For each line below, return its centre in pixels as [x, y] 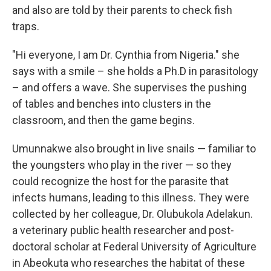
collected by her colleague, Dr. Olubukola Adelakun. [132, 214]
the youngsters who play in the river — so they [122, 165]
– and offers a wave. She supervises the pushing [129, 87]
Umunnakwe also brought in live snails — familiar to [134, 148]
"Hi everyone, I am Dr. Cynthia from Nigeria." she [126, 54]
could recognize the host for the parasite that [120, 181]
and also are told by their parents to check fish [122, 10]
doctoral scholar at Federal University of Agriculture [134, 246]
